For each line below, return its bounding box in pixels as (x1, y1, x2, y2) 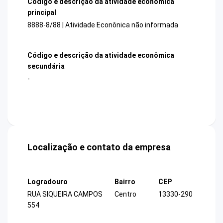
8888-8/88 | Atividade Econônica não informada (27, 20, 178, 29)
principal (27, 8, 56, 16)
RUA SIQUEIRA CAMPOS (27, 190, 103, 199)
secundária (27, 62, 65, 70)
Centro (114, 190, 136, 199)
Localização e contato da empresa (27, 142, 171, 153)
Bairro (114, 178, 135, 186)
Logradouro (27, 178, 68, 186)
